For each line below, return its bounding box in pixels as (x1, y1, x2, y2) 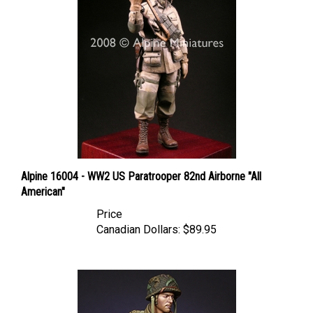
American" (21, 173, 65, 186)
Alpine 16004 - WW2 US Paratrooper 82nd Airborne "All (21, 157, 261, 170)
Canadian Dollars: (96, 210, 180, 224)
